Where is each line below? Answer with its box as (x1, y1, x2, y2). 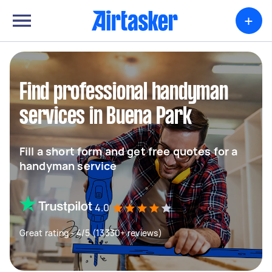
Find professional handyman (19, 82, 228, 104)
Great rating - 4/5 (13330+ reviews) (19, 227, 162, 239)
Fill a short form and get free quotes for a (19, 144, 238, 158)
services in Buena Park (19, 106, 192, 128)
